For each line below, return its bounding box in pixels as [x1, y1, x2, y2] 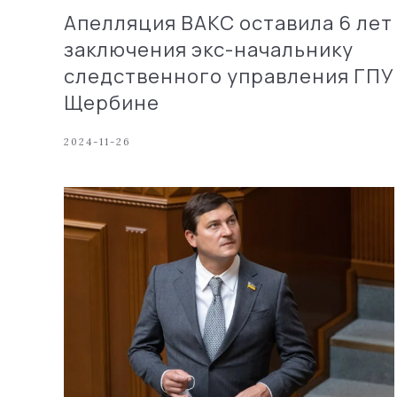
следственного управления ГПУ [64, 62, 394, 90]
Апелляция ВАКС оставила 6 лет [64, 9, 393, 36]
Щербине [64, 89, 160, 116]
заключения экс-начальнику [64, 35, 354, 63]
